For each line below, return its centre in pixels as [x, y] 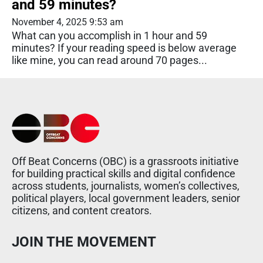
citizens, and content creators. [82, 210]
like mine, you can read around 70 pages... [109, 60]
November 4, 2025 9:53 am [68, 22]
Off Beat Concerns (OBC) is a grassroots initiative [125, 161]
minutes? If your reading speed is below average [124, 48]
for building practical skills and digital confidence [124, 173]
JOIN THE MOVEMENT [84, 242]
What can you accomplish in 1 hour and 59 [109, 35]
